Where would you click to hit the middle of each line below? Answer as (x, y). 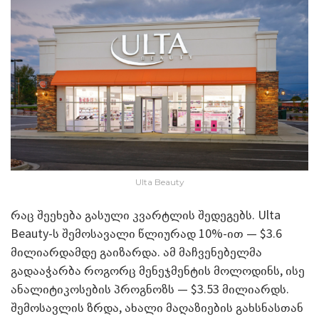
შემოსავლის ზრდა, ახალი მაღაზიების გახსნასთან (157, 307)
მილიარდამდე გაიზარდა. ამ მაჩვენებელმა (136, 251)
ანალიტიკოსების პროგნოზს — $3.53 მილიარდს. (150, 288)
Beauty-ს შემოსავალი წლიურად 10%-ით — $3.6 (146, 233)
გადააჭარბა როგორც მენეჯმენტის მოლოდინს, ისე (158, 270)
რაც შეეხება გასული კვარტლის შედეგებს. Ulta (146, 214)
